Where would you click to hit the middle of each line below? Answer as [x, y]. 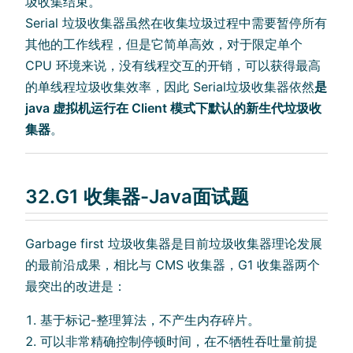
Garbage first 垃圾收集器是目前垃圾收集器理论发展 [174, 243]
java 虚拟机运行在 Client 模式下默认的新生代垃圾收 [173, 108]
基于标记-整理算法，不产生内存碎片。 [150, 320]
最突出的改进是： [76, 286]
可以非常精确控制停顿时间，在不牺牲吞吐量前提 [179, 341]
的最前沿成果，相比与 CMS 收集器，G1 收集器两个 [173, 264]
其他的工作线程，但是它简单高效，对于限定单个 [164, 45]
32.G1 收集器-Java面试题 [137, 197]
